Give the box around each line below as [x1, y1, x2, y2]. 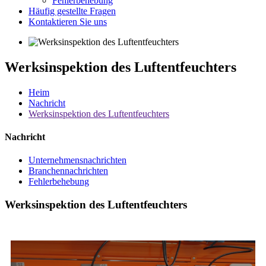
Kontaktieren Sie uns [28, 17, 107, 27]
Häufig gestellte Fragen [28, 6, 116, 16]
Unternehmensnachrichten [28, 155, 126, 166]
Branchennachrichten [28, 166, 108, 176]
